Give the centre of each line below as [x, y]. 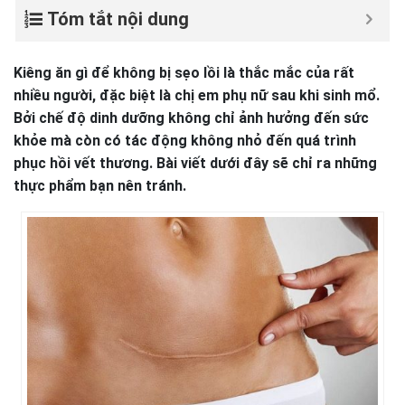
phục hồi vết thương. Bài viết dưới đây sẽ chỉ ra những [195, 163]
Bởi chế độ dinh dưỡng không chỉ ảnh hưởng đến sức [191, 118]
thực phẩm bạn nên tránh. [100, 186]
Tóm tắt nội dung [118, 19]
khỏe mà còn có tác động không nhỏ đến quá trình [185, 141]
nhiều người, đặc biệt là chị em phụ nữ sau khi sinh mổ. [197, 95]
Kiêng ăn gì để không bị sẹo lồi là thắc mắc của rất [184, 73]
